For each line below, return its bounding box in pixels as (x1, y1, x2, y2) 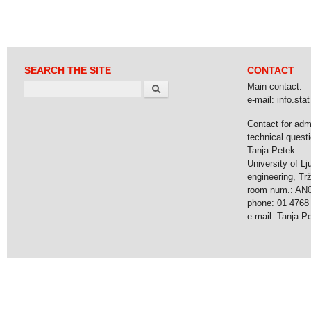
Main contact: (246, 81, 302, 92)
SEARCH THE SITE (24, 65, 111, 76)
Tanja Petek (246, 144, 295, 155)
